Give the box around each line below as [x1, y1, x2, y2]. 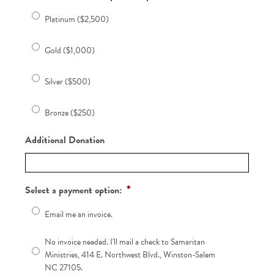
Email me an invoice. [45, 207, 113, 221]
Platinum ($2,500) [45, 12, 109, 26]
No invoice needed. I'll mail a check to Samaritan [45, 235, 206, 248]
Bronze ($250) [45, 106, 95, 119]
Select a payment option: [25, 182, 122, 198]
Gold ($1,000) [45, 43, 95, 57]
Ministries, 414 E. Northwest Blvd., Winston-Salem [45, 248, 216, 261]
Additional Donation [25, 132, 105, 147]
